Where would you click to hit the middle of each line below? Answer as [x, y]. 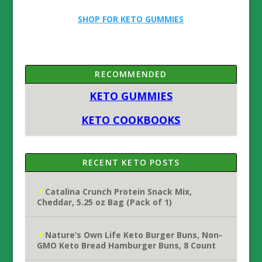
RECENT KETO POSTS [131, 162]
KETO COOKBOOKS [131, 120]
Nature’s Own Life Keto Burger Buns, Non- [133, 235]
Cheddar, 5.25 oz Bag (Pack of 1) [104, 202]
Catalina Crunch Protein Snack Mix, [118, 192]
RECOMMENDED [131, 74]
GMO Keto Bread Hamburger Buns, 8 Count [126, 245]
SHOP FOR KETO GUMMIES [131, 19]
